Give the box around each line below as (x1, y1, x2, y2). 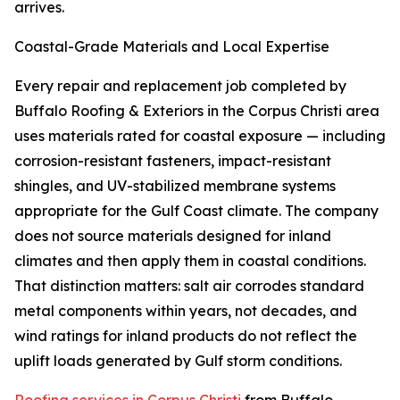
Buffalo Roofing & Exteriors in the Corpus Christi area (14, 102, 379, 121)
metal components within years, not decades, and (14, 302, 357, 321)
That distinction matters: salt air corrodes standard (14, 277, 364, 296)
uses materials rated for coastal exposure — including (14, 127, 386, 146)
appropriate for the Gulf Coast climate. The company (14, 202, 379, 221)
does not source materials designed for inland (14, 227, 331, 246)
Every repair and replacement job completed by (14, 77, 346, 96)
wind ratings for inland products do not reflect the (14, 327, 357, 346)
